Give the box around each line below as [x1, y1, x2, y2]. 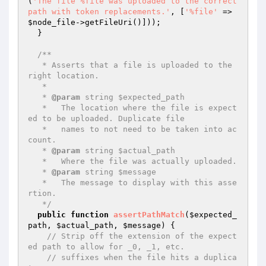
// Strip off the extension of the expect [47, 232, 237, 240]
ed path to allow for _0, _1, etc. [28, 242, 185, 251]
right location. [28, 71, 99, 80]
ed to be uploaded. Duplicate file [28, 114, 185, 123]
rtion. [28, 189, 56, 198]
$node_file [28, 18, 75, 27]
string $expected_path [80, 93, 185, 102]
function [71, 210, 109, 219]
